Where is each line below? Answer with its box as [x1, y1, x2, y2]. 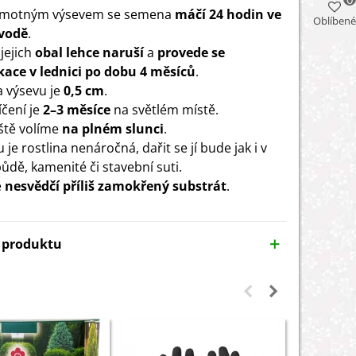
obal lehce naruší [35, 43, 144, 61]
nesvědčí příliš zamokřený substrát [5, 176, 226, 195]
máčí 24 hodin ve [175, 5, 281, 23]
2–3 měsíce [43, 100, 110, 118]
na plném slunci [62, 119, 164, 137]
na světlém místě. [110, 100, 219, 118]
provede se [157, 43, 225, 61]
